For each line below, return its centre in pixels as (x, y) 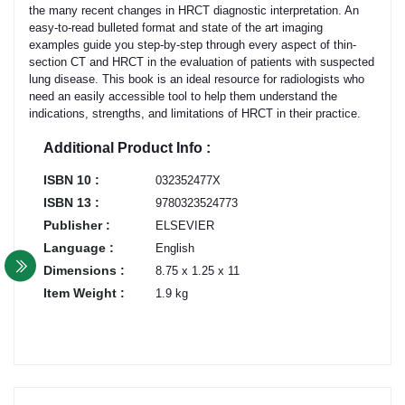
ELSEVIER (185, 225)
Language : (79, 247)
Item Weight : (84, 292)
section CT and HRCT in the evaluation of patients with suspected (202, 61)
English (175, 248)
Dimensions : (84, 270)
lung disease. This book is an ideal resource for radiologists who (197, 79)
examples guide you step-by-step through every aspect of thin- (193, 44)
